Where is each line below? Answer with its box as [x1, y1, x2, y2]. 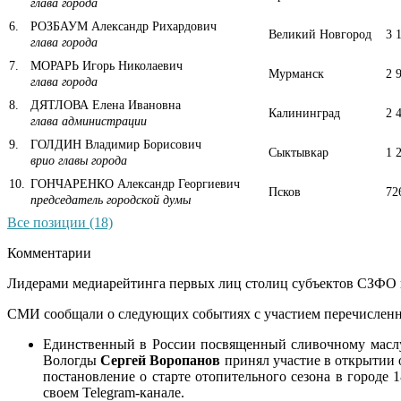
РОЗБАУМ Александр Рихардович [27, 19, 217, 33]
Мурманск [269, 66, 324, 81]
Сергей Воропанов [100, 352, 221, 368]
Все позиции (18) [7, 214, 113, 230]
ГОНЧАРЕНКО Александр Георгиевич [27, 176, 240, 191]
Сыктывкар [269, 145, 328, 159]
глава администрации [30, 114, 147, 128]
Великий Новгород [269, 27, 371, 41]
